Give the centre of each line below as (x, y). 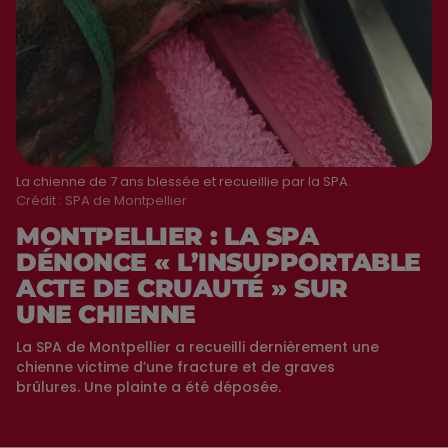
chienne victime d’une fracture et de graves (175, 366)
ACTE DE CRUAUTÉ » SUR (182, 287)
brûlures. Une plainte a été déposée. (148, 386)
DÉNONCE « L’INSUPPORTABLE (218, 261)
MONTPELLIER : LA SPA (167, 235)
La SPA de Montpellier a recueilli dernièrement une (197, 346)
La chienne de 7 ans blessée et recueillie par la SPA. (183, 181)
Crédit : (40, 200)
